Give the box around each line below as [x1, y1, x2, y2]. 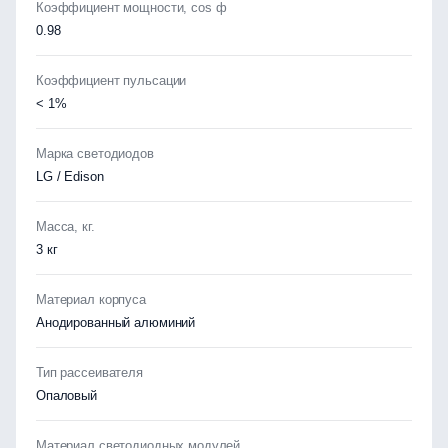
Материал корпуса [36, 292, 146, 307]
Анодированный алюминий [36, 315, 196, 330]
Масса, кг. [36, 219, 95, 234]
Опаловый [36, 388, 97, 403]
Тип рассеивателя [36, 365, 143, 380]
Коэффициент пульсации [36, 73, 187, 88]
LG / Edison [36, 169, 104, 184]
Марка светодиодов [36, 146, 154, 161]
